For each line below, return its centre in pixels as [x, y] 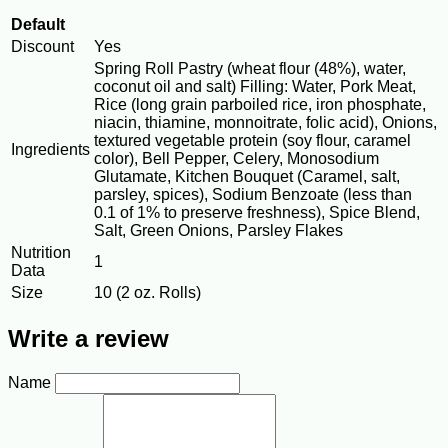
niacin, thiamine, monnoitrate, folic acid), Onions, [265, 123]
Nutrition [41, 253]
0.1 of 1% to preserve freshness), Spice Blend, [257, 213]
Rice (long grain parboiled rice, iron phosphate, [260, 105]
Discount [42, 47]
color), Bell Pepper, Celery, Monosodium [236, 159]
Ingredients [50, 150]
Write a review [88, 339]
